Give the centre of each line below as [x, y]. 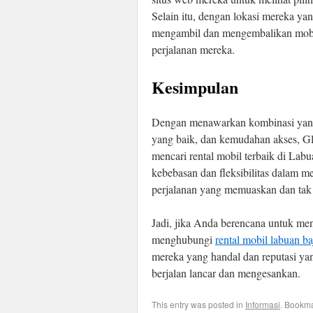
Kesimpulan [195, 87]
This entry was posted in [198, 304]
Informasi [263, 304]
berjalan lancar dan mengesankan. [226, 273]
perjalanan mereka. [193, 49]
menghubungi [183, 239]
